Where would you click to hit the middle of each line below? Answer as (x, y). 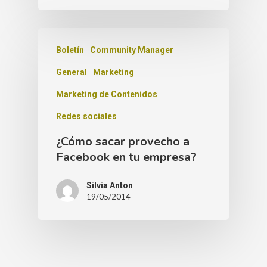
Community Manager (132, 50)
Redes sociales (86, 116)
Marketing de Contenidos (107, 94)
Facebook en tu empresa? (126, 157)
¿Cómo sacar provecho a (123, 141)
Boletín (70, 50)
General (72, 72)
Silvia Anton (110, 185)
